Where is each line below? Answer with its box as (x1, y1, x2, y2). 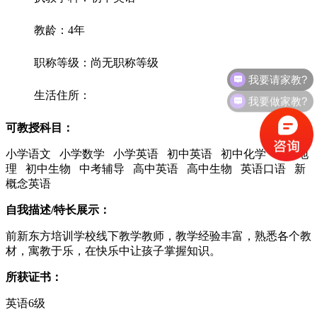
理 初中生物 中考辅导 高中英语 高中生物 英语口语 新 (6, 163, 306, 175)
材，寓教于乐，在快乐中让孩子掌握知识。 (6, 245, 221, 257)
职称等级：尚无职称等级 (34, 57, 158, 69)
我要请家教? (248, 64, 308, 77)
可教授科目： (6, 122, 74, 134)
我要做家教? (248, 91, 308, 103)
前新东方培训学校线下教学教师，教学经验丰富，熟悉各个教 (6, 230, 311, 242)
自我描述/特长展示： (6, 204, 110, 216)
